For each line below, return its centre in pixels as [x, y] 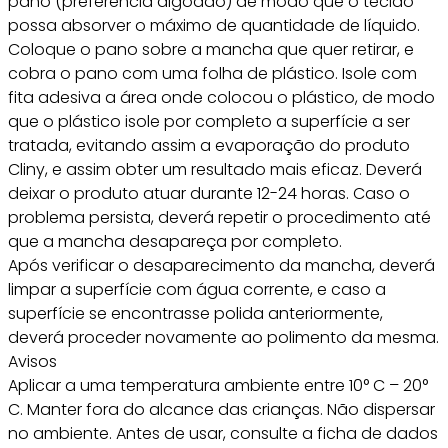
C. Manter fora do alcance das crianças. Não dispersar [221, 409]
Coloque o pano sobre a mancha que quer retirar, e [211, 49]
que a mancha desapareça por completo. [175, 241]
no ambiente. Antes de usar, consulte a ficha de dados [223, 433]
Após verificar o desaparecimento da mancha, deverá [221, 265]
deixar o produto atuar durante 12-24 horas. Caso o [209, 193]
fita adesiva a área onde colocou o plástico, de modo [221, 97]
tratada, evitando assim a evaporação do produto [209, 145]
